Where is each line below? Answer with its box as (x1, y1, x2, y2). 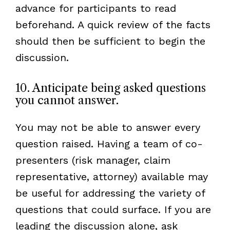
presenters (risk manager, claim (15, 154, 170, 166)
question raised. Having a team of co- (15, 137, 203, 150)
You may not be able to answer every (15, 121, 200, 133)
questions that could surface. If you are (15, 203, 211, 216)
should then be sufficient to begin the (15, 34, 205, 47)
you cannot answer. (15, 93, 119, 107)
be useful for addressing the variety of (15, 186, 205, 199)
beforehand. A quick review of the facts (15, 18, 210, 31)
